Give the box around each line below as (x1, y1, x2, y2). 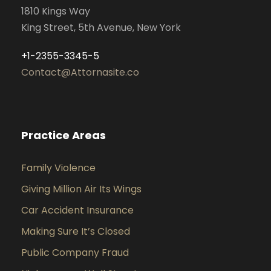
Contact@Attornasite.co (21, 65, 139, 80)
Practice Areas (21, 128, 106, 143)
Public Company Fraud (21, 246, 129, 260)
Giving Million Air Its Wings (21, 182, 142, 197)
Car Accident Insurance (21, 203, 134, 218)
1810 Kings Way (21, 4, 90, 19)
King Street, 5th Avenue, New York (21, 21, 181, 35)
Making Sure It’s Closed (21, 224, 130, 239)
